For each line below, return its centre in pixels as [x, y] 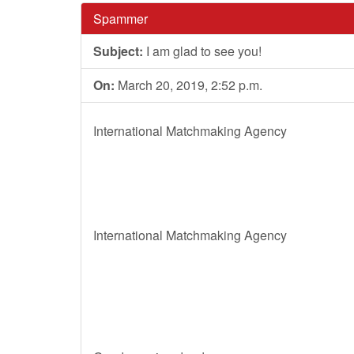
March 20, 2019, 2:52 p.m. [188, 85]
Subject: [118, 51]
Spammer [121, 19]
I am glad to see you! [202, 51]
